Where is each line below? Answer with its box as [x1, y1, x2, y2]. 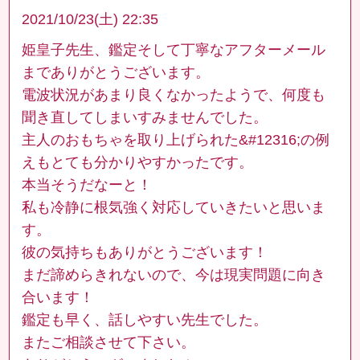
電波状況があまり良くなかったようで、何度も [22, 86, 326, 103]
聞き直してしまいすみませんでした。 [22, 108, 268, 125]
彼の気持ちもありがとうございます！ [22, 243, 268, 260]
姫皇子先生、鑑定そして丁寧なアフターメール [22, 41, 326, 58]
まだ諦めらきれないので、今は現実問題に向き [22, 266, 326, 283]
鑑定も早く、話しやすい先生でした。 [22, 311, 268, 328]
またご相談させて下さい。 [22, 333, 196, 350]
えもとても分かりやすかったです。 [22, 153, 254, 170]
